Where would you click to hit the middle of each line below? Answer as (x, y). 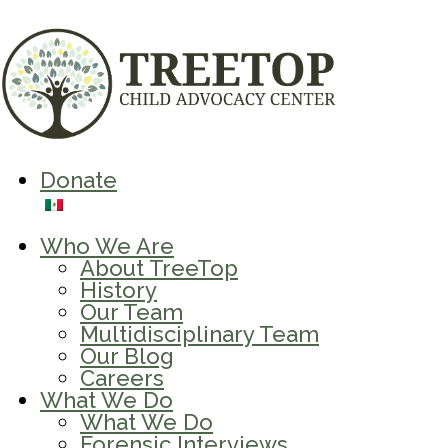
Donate (78, 179)
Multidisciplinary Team (199, 333)
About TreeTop (159, 267)
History (118, 289)
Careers (122, 377)
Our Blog (127, 355)
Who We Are (107, 245)
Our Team (131, 311)
